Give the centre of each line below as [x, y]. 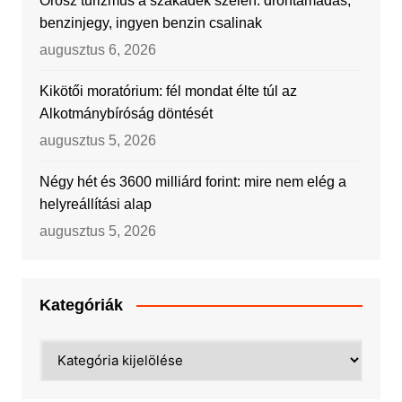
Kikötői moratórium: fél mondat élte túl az [168, 91]
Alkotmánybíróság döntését [126, 113]
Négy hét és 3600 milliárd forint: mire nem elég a [192, 181]
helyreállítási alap [95, 204]
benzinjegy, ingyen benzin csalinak [150, 22]
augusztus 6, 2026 [97, 49]
